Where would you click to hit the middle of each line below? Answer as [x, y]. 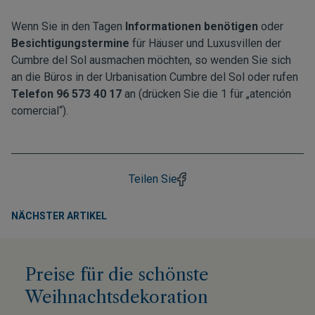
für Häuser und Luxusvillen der [207, 43]
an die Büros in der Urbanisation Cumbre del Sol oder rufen [155, 77]
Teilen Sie [153, 179]
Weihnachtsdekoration [117, 297]
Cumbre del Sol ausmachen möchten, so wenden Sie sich [151, 60]
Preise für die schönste [117, 275]
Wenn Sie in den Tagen [68, 26]
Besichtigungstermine [72, 43]
